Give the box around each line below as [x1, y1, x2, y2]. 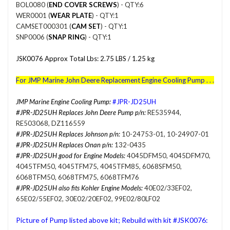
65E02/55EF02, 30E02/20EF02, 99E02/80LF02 [16, 194, 160, 203]
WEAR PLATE [50, 11, 92, 20]
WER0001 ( [16, 11, 50, 20]
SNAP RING [48, 32, 85, 41]
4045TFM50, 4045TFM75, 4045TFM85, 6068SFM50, [16, 162, 182, 170]
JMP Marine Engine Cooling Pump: [16, 97, 111, 106]
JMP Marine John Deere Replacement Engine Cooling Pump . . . [26, 75, 214, 84]
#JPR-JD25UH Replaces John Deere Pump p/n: [16, 108, 146, 117]
